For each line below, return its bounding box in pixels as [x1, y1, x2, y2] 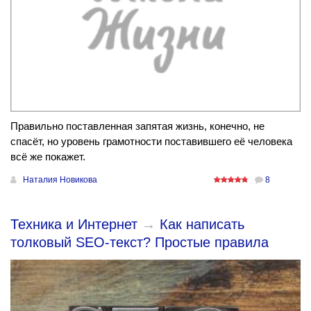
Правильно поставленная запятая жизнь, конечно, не [10, 119, 264, 132]
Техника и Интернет [10, 216, 137, 232]
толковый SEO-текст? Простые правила [10, 234, 269, 250]
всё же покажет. [10, 150, 85, 162]
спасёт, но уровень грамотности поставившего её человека [10, 135, 292, 147]
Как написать [160, 216, 244, 232]
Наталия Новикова [23, 174, 97, 185]
